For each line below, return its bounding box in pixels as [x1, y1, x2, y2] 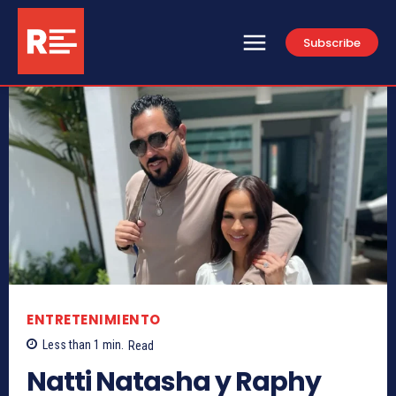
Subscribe [303, 34, 361, 51]
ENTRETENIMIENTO [27, 310, 161, 330]
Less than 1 [42, 338, 100, 353]
